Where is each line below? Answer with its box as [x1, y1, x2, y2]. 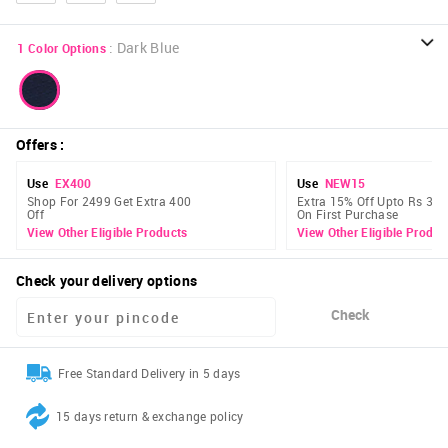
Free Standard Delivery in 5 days [58, 365, 241, 382]
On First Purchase [297, 206, 399, 223]
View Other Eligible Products [27, 224, 188, 241]
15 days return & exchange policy [56, 408, 244, 425]
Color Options [27, 40, 106, 57]
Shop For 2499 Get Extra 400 [27, 193, 192, 210]
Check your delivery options [16, 271, 198, 291]
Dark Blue [116, 38, 180, 58]
